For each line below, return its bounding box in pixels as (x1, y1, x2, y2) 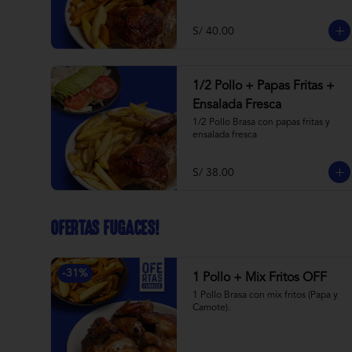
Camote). (192, 303, 230, 313)
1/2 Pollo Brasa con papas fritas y (192, 118, 330, 127)
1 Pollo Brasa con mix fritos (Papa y (192, 291, 338, 300)
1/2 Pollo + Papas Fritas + (192, 80, 335, 93)
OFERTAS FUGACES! (50, 218, 159, 239)
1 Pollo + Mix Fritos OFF (192, 272, 327, 284)
